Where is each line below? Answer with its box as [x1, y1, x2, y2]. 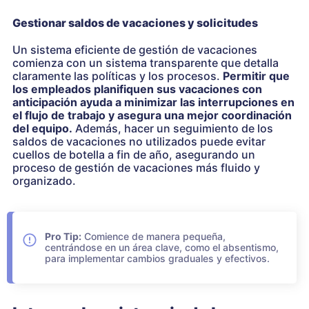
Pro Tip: [45, 230, 81, 242]
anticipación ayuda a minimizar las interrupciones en [12, 94, 295, 109]
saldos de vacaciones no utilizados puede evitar [12, 134, 266, 148]
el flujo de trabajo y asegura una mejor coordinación [12, 108, 292, 122]
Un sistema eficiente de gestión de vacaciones [12, 42, 257, 57]
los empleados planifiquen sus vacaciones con [12, 81, 262, 96]
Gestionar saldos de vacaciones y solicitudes [12, 15, 258, 30]
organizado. [12, 173, 76, 188]
